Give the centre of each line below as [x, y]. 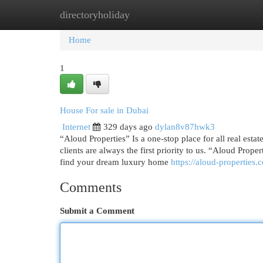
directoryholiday [95, 15]
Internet [76, 127]
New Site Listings [149, 15]
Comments [91, 187]
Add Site [215, 15]
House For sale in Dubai [104, 110]
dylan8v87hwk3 [185, 127]
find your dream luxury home [115, 162]
